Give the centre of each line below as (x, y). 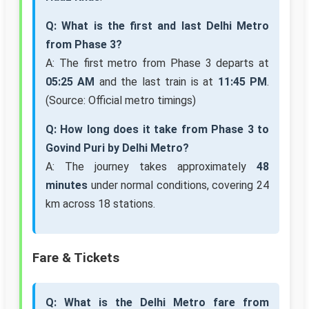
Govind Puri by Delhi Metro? (117, 148)
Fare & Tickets (76, 258)
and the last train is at (156, 82)
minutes (67, 186)
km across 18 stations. (100, 204)
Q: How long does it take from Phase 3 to (157, 130)
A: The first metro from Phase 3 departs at (157, 63)
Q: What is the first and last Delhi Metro (157, 26)
